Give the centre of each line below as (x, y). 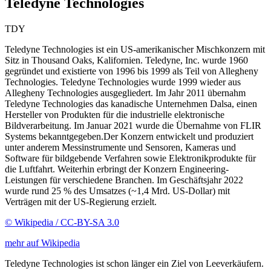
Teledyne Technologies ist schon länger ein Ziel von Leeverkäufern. (134, 263)
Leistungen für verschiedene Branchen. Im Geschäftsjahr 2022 (124, 180)
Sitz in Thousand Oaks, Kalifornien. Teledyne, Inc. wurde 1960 (126, 60)
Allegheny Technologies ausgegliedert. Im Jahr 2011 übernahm (125, 93)
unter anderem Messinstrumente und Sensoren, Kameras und (120, 147)
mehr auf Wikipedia (42, 243)
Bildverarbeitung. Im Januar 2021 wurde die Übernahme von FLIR (133, 125)
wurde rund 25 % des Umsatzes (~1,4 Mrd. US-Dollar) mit (117, 191)
